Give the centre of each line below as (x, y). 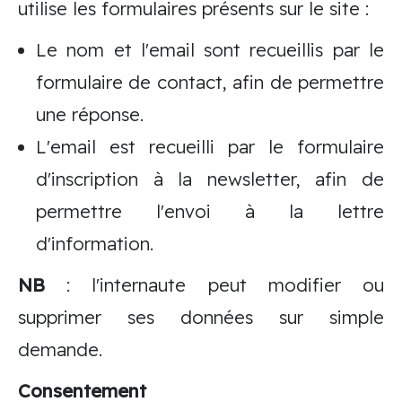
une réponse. (90, 114)
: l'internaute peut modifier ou (214, 285)
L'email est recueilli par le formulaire (210, 147)
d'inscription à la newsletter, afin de (210, 179)
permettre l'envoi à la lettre (210, 211)
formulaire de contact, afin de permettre (210, 82)
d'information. (95, 244)
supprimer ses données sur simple (201, 317)
